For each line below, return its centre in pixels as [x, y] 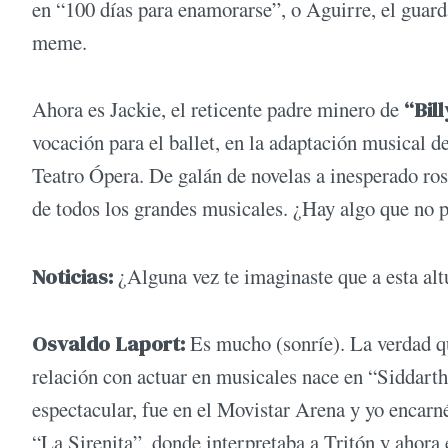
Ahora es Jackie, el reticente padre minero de [215, 109]
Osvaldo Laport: [111, 343]
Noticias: [75, 276]
